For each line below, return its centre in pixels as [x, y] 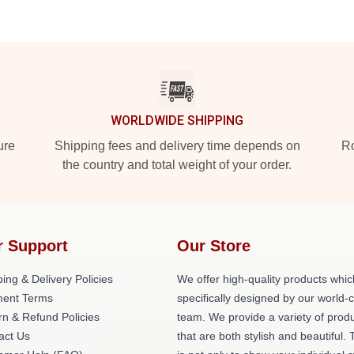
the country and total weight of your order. [177, 165]
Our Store [214, 246]
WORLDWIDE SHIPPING [177, 121]
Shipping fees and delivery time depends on [177, 146]
